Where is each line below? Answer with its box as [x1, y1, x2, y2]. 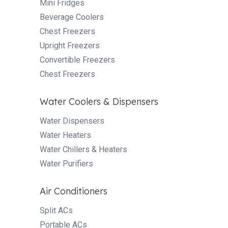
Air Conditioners [40, 185, 107, 197]
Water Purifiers [40, 158, 93, 168]
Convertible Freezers [40, 54, 115, 65]
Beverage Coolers [40, 12, 104, 22]
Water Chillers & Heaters [40, 144, 127, 154]
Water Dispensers [40, 116, 104, 126]
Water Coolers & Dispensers [40, 95, 158, 107]
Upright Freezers [40, 40, 100, 50]
